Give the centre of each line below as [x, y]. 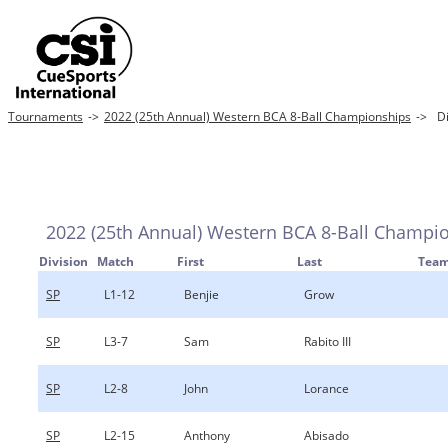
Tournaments [45, 116]
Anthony [207, 435]
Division [63, 261]
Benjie [201, 294]
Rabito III [327, 341]
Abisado [326, 435]
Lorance [326, 388]
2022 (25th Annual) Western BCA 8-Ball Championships [257, 116]
